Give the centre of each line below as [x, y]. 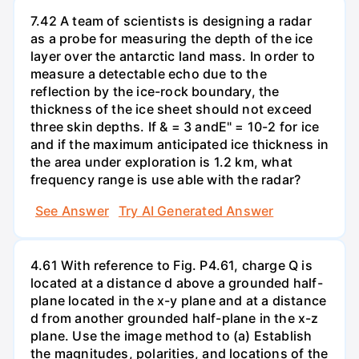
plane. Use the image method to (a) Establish [171, 336]
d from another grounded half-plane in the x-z [175, 319]
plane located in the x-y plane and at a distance [179, 301]
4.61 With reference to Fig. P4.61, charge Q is [171, 266]
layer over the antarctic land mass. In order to [173, 56]
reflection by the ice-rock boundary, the [155, 91]
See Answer [72, 211]
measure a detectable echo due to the [149, 73]
